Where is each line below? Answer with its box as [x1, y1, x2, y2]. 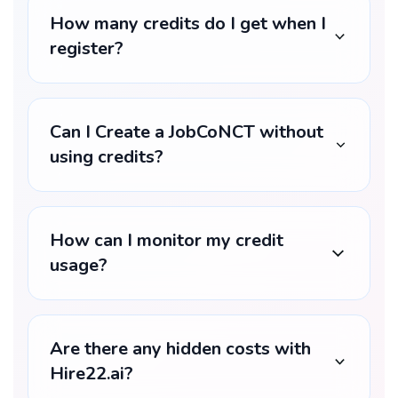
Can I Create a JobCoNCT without [50, 120, 323, 144]
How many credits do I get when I [50, 12, 326, 36]
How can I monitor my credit [50, 228, 283, 252]
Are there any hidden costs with [50, 337, 311, 361]
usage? [50, 253, 107, 277]
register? [50, 36, 123, 60]
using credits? [50, 145, 163, 169]
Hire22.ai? [50, 362, 133, 386]
